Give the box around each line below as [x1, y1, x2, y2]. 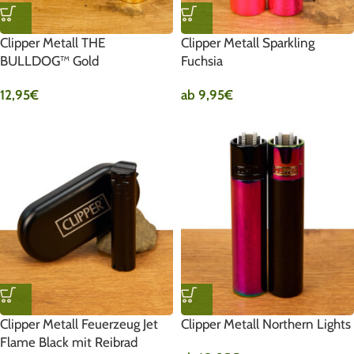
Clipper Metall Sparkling [181, 35, 314, 51]
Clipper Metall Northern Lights [181, 315, 351, 332]
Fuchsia [181, 53, 223, 70]
